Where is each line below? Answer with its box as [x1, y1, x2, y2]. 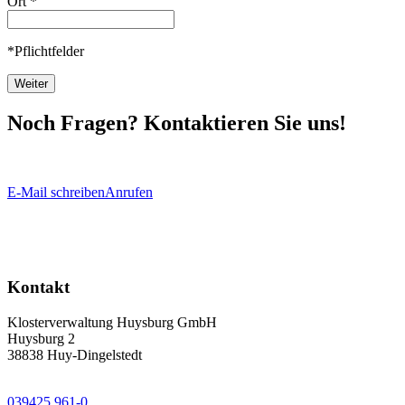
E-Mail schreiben [7, 184, 105, 200]
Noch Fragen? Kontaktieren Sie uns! [7, 110, 346, 135]
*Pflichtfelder [7, 42, 84, 59]
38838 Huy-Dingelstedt [7, 346, 142, 363]
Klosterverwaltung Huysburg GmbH [7, 314, 217, 330]
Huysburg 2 [7, 330, 75, 346]
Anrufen [105, 184, 153, 200]
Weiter [14, 76, 48, 90]
